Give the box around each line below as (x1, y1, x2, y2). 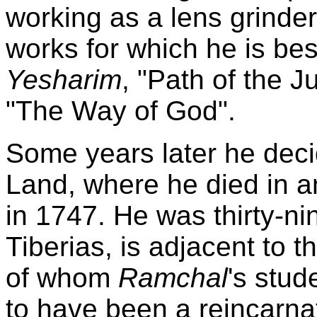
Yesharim (6, 64, 122, 95)
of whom (6, 262, 118, 293)
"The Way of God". (6, 95, 236, 126)
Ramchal (118, 262, 228, 293)
